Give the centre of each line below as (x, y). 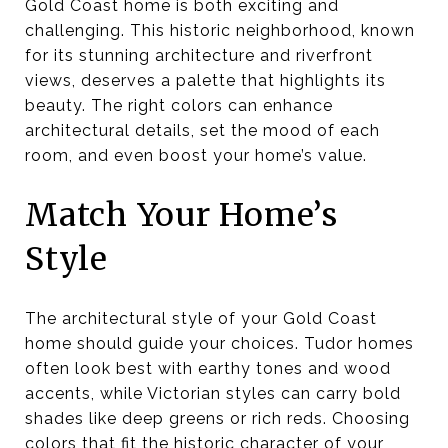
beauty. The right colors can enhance (179, 105)
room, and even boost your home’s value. (196, 155)
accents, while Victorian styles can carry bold (213, 393)
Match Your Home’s (181, 215)
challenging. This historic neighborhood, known (220, 30)
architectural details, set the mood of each (202, 130)
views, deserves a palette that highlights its (205, 80)
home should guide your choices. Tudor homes (219, 343)
